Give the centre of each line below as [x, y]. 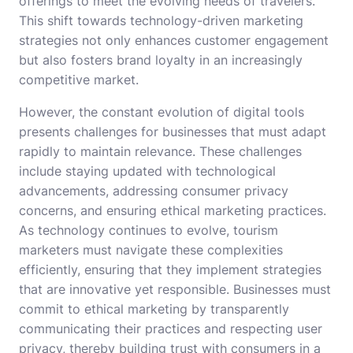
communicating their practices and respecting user [171, 329]
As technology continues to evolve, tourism [149, 230]
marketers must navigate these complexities [151, 250]
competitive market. [79, 80]
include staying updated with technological [147, 171]
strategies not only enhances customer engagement [174, 41]
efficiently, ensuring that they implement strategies [170, 270]
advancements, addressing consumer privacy [154, 191]
